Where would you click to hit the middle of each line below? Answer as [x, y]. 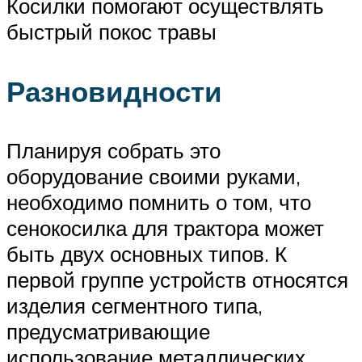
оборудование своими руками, [154, 176]
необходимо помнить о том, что [159, 202]
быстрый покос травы [112, 32]
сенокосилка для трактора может [165, 227]
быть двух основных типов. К [147, 253]
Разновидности [114, 91]
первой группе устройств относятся [177, 279]
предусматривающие [108, 331]
